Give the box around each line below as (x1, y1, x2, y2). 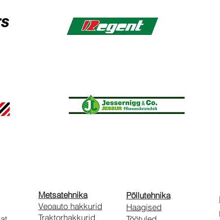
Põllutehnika (126, 190, 170, 200)
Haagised (126, 202, 162, 212)
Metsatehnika (38, 190, 87, 200)
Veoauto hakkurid (38, 201, 102, 211)
